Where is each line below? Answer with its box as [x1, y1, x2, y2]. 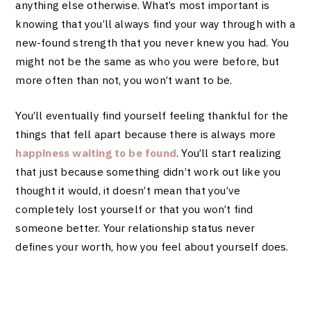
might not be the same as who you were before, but [15, 54, 279, 69]
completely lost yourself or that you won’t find [15, 201, 253, 216]
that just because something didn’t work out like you [15, 164, 281, 178]
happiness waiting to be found [15, 145, 177, 160]
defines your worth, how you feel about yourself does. [15, 239, 292, 253]
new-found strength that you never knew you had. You [15, 35, 289, 50]
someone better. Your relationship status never [15, 220, 255, 235]
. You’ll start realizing [176, 145, 282, 160]
